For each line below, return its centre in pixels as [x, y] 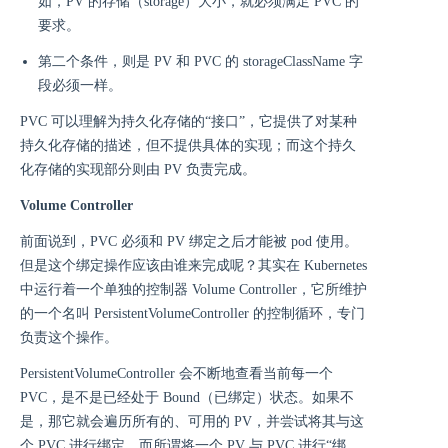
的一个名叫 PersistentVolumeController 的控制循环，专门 [192, 314]
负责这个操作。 [69, 338]
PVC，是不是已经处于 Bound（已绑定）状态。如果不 [187, 398]
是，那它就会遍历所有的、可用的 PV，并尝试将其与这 [192, 422]
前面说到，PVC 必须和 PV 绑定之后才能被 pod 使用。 [189, 242]
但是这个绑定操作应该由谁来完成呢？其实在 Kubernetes [193, 266]
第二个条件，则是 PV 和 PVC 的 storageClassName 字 [200, 62]
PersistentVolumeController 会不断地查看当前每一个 [176, 374]
